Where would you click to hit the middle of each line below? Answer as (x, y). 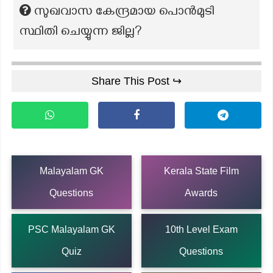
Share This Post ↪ (136, 81)
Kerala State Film (201, 171)
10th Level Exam (201, 229)
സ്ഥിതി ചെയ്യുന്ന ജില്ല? (81, 33)
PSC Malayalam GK (71, 229)
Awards (201, 193)
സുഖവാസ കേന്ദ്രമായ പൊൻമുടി (124, 13)
